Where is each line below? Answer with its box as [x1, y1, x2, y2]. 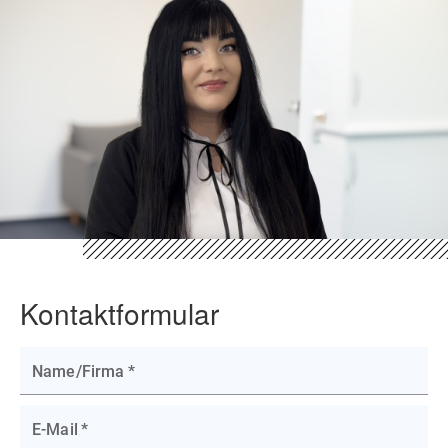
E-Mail [32, 420, 78, 439]
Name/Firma [32, 362, 125, 381]
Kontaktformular [20, 293, 219, 333]
